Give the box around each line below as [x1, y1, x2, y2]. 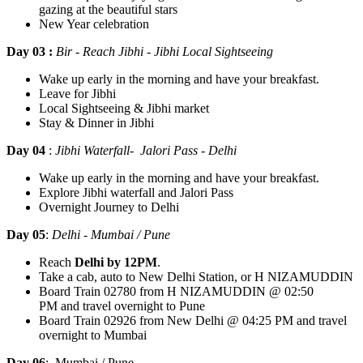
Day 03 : [6, 44, 56, 58]
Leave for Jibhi [39, 86, 119, 100]
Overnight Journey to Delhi [39, 199, 179, 214]
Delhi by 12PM [75, 254, 157, 269]
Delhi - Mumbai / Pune [52, 227, 170, 241]
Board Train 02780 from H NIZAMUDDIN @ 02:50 [39, 284, 314, 298]
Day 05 [6, 227, 45, 241]
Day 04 [6, 143, 49, 157]
